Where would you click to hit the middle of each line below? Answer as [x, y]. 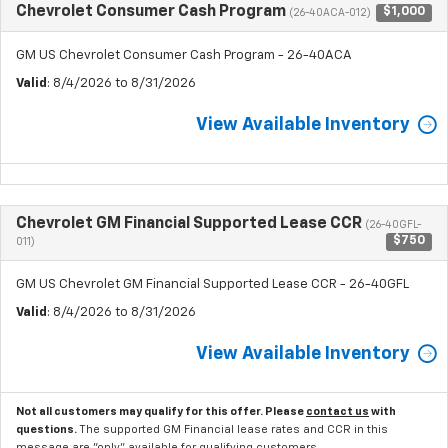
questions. [47, 429]
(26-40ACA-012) [330, 12]
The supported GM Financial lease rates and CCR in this [233, 429]
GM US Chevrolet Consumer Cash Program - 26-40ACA [184, 55]
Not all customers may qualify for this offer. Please [161, 411]
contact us [337, 411]
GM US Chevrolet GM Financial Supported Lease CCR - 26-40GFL [212, 284]
